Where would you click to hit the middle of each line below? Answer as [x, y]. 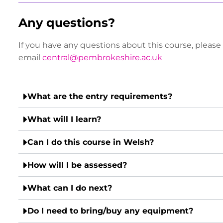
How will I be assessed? [77, 165]
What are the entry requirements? [100, 97]
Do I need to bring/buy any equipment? [110, 211]
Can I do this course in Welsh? [90, 142]
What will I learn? [64, 119]
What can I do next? [69, 188]
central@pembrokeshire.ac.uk [102, 58]
